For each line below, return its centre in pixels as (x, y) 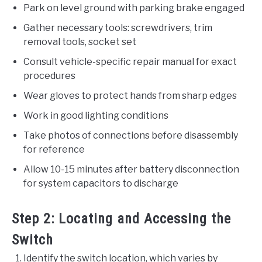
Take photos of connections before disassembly (131, 136)
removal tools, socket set (80, 42)
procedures (49, 76)
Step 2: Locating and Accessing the (121, 219)
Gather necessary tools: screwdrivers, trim (118, 28)
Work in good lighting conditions (96, 116)
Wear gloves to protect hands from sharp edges (130, 96)
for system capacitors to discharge (101, 184)
